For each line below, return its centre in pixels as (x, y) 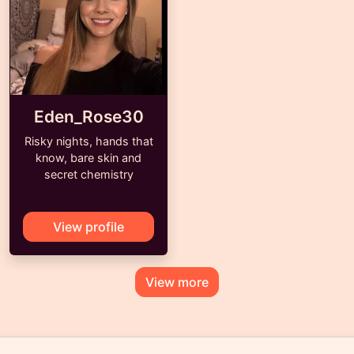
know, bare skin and (88, 158)
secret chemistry (88, 174)
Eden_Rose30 (88, 117)
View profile (88, 227)
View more (177, 282)
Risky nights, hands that (88, 141)
